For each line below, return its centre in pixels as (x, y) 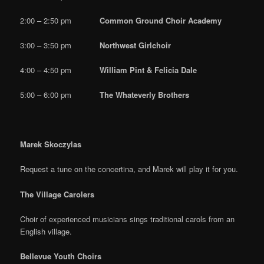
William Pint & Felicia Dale (148, 70)
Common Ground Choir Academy (161, 20)
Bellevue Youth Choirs (62, 256)
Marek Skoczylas (51, 144)
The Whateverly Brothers (145, 95)
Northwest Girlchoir (136, 45)
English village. (46, 231)
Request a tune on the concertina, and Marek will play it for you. (129, 169)
